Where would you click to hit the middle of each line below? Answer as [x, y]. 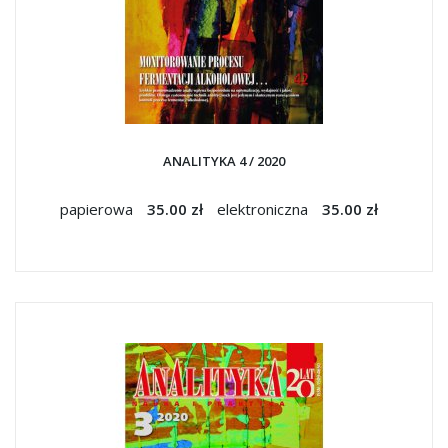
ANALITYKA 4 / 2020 [224, 161]
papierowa [98, 209]
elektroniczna [264, 209]
